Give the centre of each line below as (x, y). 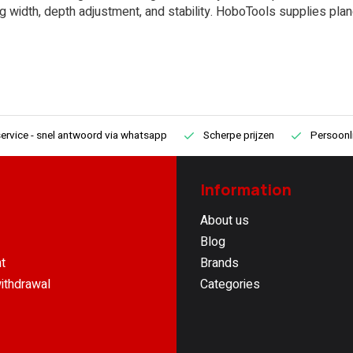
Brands (219, 263)
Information (246, 190)
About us (225, 221)
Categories (230, 284)
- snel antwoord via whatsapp (99, 136)
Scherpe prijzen (239, 136)
